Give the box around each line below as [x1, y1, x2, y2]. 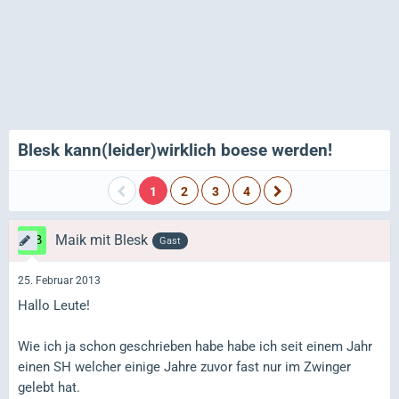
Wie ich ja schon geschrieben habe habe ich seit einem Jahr [18, 338, 372, 354]
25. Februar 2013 [18, 274, 101, 288]
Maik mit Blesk [55, 232, 148, 248]
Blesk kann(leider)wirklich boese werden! [18, 140, 332, 160]
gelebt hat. [18, 379, 80, 395]
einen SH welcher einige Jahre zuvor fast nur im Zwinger [18, 358, 351, 375]
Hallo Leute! [18, 297, 90, 313]
